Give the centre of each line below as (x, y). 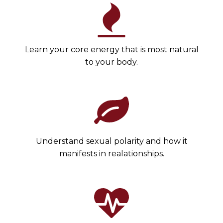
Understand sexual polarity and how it (111, 141)
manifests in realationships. (111, 154)
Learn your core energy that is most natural (111, 50)
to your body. (111, 62)
